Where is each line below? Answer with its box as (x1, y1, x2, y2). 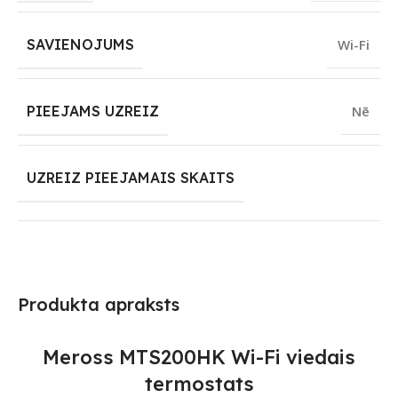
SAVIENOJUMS (27, 36, 134, 54)
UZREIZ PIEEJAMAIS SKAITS (27, 169, 235, 187)
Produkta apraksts (18, 293, 179, 316)
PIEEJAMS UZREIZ (27, 102, 159, 121)
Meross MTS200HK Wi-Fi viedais (43, 345, 355, 370)
